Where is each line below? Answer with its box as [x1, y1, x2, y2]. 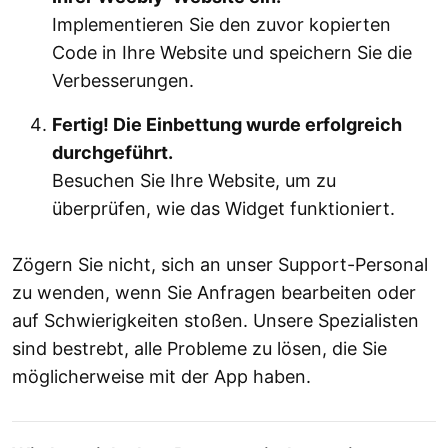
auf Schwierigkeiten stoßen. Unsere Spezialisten [12, 310, 419, 332]
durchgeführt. [52, 142, 173, 164]
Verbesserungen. [52, 70, 194, 92]
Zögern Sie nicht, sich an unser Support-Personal [12, 254, 428, 276]
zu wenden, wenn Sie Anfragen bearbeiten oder [12, 282, 416, 304]
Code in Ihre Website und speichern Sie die [52, 42, 412, 64]
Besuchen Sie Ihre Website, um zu [52, 170, 336, 192]
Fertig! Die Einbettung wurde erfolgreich [52, 114, 402, 136]
